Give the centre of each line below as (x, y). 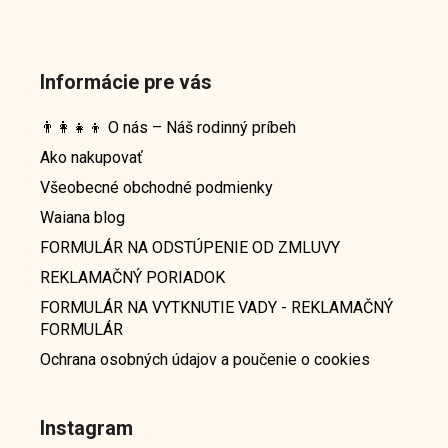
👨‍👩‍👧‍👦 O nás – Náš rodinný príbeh (168, 128)
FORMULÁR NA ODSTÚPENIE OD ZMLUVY (190, 248)
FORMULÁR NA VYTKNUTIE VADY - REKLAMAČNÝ (216, 308)
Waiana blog (82, 218)
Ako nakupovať (91, 158)
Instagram (86, 428)
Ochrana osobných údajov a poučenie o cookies (205, 360)
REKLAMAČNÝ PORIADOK (132, 278)
